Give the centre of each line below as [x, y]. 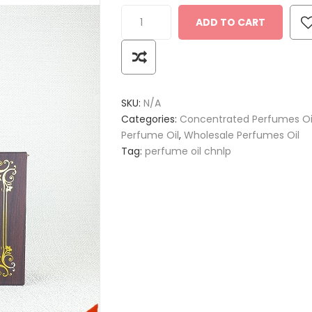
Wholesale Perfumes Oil [242, 135]
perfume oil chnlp [188, 151]
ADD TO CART [231, 22]
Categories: [151, 119]
